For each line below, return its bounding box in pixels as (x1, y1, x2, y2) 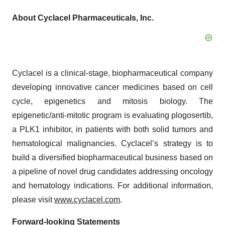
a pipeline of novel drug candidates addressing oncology (12, 167, 213, 176)
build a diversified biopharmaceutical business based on (12, 153, 213, 162)
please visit (12, 195, 54, 204)
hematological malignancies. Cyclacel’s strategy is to (12, 139, 213, 148)
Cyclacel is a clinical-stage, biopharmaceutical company (12, 69, 213, 77)
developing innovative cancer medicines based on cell (12, 83, 213, 91)
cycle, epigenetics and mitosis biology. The (12, 97, 213, 105)
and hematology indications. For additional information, (12, 181, 213, 190)
